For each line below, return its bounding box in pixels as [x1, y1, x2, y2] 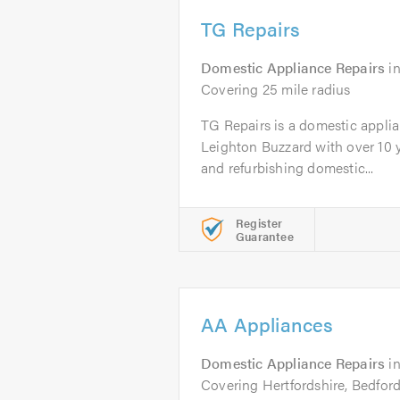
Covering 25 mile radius [201, 79, 351, 99]
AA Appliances [201, 310, 334, 337]
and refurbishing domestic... [201, 157, 374, 178]
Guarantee [236, 228, 294, 245]
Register [236, 214, 283, 231]
